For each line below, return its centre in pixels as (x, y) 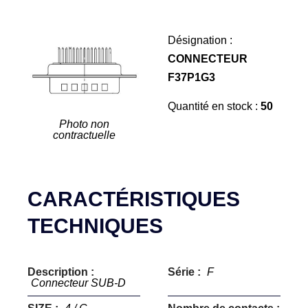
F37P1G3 (191, 77)
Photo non (84, 124)
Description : (61, 272)
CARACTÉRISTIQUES (134, 199)
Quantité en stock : (214, 106)
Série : (186, 272)
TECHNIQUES (95, 226)
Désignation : (200, 40)
